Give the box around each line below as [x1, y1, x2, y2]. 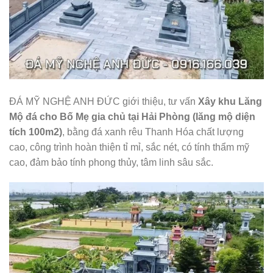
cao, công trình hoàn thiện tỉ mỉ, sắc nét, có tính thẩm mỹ [9, 141, 249, 152]
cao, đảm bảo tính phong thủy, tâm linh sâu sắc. [9, 157, 213, 168]
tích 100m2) [9, 126, 62, 137]
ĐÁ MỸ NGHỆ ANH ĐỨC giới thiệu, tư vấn [9, 96, 196, 107]
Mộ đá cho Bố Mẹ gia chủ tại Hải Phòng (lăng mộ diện [9, 111, 255, 122]
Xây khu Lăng [196, 96, 262, 107]
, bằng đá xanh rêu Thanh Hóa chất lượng [62, 126, 244, 137]
